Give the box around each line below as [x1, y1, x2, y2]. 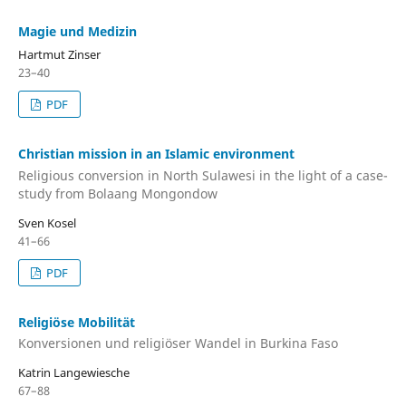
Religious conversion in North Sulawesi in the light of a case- [18, 166, 388, 184]
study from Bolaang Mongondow [18, 184, 217, 202]
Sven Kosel [18, 214, 76, 231]
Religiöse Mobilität [18, 313, 135, 331]
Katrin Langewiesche [18, 364, 130, 381]
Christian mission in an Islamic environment [18, 145, 295, 162]
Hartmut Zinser [18, 46, 101, 63]
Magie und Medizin [18, 23, 137, 40]
